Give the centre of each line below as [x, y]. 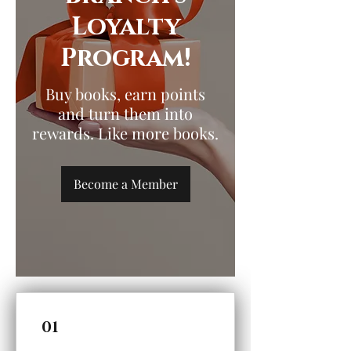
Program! [125, 59]
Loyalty [125, 27]
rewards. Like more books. [125, 133]
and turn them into [125, 114]
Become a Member [125, 184]
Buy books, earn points [125, 94]
